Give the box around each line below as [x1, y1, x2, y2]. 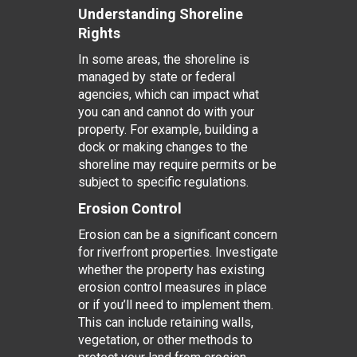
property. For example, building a [77, 122, 258, 137]
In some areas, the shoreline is [77, 52, 249, 67]
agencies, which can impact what [77, 87, 259, 102]
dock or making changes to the [77, 139, 248, 155]
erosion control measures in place [77, 280, 267, 295]
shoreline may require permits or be [77, 157, 277, 172]
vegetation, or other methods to [77, 332, 253, 347]
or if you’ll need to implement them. [77, 297, 273, 312]
